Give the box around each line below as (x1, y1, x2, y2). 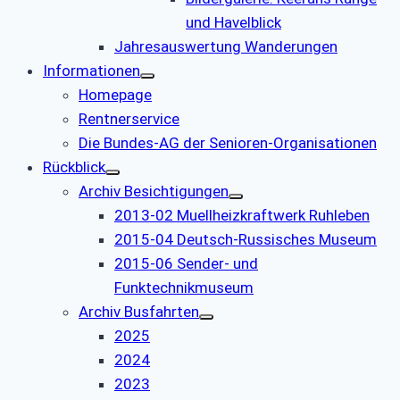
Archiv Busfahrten (79, 302, 199, 321)
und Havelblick (186, 12, 281, 31)
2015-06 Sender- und (114, 254, 258, 272)
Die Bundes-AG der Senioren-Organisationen (79, 133, 377, 152)
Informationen (43, 61, 140, 79)
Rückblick (43, 157, 105, 176)
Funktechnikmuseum (114, 278, 254, 296)
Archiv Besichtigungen (79, 181, 229, 200)
